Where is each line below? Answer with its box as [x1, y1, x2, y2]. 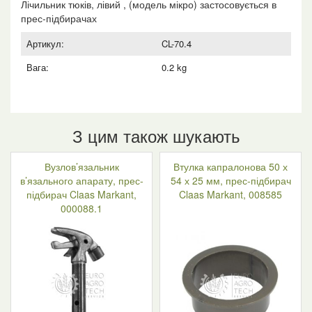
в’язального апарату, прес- [19, 173, 143, 187]
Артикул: [26, 36, 64, 50]
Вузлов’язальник [44, 159, 119, 173]
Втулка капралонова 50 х [173, 159, 288, 173]
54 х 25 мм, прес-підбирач [170, 173, 291, 187]
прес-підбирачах [21, 10, 97, 25]
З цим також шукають [72, 123, 240, 148]
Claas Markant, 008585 [179, 187, 282, 201]
